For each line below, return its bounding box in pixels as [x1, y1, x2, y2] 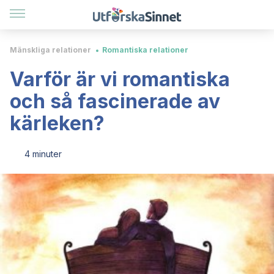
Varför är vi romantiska [10, 67, 230, 91]
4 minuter [24, 149, 62, 159]
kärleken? [10, 111, 105, 135]
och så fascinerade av [10, 89, 220, 113]
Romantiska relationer [102, 45, 188, 54]
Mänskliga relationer [10, 45, 91, 54]
